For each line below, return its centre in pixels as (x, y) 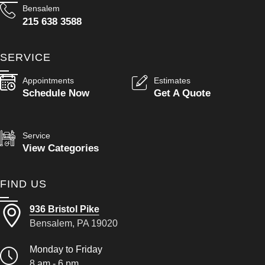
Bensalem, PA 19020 (73, 223)
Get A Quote (182, 93)
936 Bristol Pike (64, 209)
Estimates (172, 80)
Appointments (48, 80)
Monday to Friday (66, 249)
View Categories (60, 148)
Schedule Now (56, 93)
